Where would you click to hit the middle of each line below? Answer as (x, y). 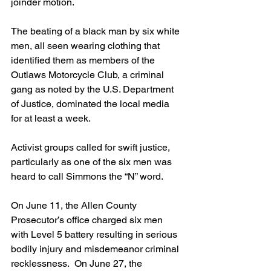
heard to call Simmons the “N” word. (87, 176)
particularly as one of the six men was (93, 162)
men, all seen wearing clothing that (87, 45)
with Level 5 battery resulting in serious (95, 234)
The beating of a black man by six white (96, 31)
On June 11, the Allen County (75, 205)
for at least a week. (51, 118)
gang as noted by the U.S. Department (93, 89)
